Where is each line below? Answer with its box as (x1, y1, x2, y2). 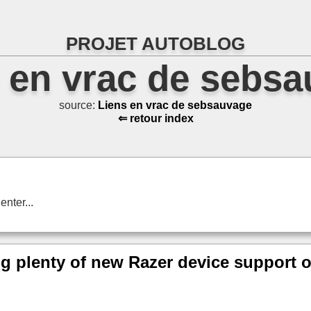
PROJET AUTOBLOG (66, 34, 245, 54)
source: (59, 99, 98, 112)
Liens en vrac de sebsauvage (98, 99, 252, 112)
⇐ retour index (117, 112, 194, 125)
